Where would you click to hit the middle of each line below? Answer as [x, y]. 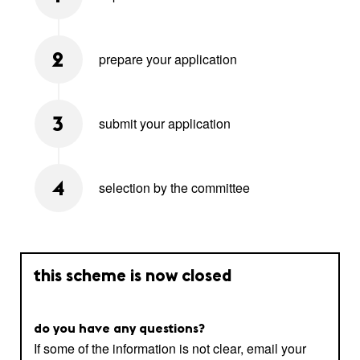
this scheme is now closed [133, 277]
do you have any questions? [119, 330]
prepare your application [168, 59]
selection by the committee [174, 188]
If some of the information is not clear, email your [170, 349]
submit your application [165, 124]
